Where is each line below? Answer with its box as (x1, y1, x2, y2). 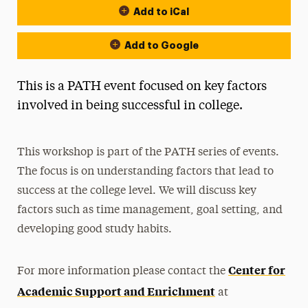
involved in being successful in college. (16, 100, 243, 112)
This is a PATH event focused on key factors (16, 80, 267, 93)
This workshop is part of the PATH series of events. (17, 147, 280, 158)
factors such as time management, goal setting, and (17, 205, 283, 216)
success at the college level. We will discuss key (17, 186, 257, 197)
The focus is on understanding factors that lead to (17, 166, 274, 177)
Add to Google (124, 41, 199, 50)
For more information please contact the (17, 266, 229, 277)
